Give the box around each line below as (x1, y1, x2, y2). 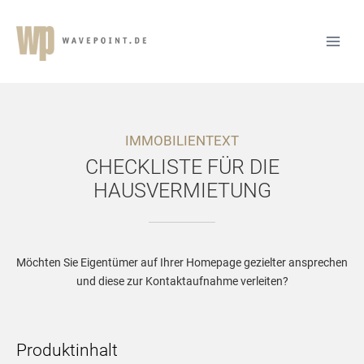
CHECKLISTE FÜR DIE (84, 155, 279, 179)
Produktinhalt (16, 340, 118, 360)
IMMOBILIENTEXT (125, 132, 239, 149)
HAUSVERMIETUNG (93, 179, 271, 202)
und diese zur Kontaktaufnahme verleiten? (76, 274, 288, 288)
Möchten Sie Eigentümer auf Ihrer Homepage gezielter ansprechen (16, 255, 348, 269)
